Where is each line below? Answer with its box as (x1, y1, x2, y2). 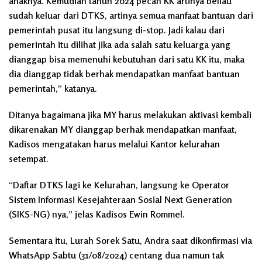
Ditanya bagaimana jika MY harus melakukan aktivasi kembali (9, 108, 251, 120)
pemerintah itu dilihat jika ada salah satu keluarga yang (9, 38, 230, 50)
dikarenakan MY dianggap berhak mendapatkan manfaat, (9, 123, 237, 135)
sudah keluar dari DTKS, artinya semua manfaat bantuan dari (9, 9, 253, 21)
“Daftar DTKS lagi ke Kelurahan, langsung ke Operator (9, 178, 229, 191)
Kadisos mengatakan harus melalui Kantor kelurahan (9, 137, 220, 150)
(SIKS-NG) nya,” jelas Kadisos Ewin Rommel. (9, 208, 185, 220)
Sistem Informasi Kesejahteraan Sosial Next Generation (9, 193, 232, 205)
